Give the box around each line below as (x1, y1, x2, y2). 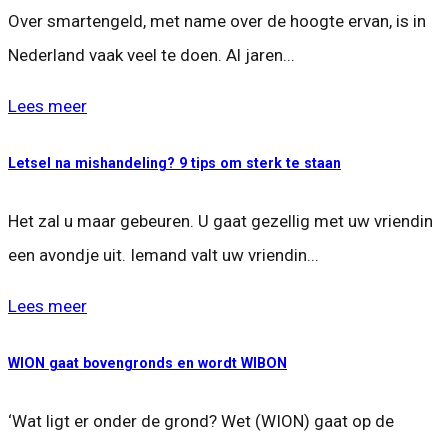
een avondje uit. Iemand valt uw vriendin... (8, 244, 319, 265)
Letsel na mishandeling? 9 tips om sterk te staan (8, 155, 341, 172)
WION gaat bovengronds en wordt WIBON (8, 355, 287, 372)
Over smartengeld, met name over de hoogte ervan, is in (8, 10, 426, 31)
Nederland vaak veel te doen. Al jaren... (8, 44, 295, 65)
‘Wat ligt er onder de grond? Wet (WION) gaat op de (8, 411, 394, 432)
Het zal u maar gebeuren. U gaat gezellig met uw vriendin (8, 210, 433, 231)
